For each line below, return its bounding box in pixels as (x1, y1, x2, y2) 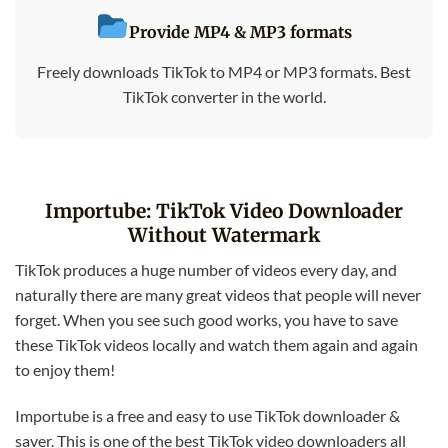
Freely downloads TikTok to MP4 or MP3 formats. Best (37, 61, 411, 81)
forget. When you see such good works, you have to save (15, 309, 398, 329)
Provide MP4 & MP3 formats (128, 21, 352, 42)
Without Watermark (128, 223, 320, 248)
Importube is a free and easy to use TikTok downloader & (15, 405, 400, 425)
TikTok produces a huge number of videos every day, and (15, 259, 397, 279)
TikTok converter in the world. (122, 86, 326, 106)
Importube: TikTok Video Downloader (45, 199, 403, 224)
